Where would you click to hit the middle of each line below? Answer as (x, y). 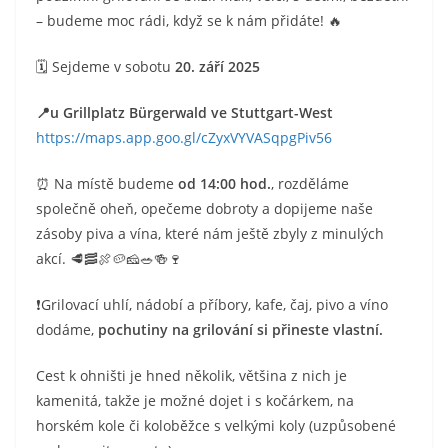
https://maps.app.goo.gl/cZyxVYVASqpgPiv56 (184, 137)
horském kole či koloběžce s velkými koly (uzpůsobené (216, 425)
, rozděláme (310, 183)
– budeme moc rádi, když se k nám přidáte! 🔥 (189, 20)
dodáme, (67, 329)
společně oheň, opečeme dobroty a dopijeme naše (204, 208)
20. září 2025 (217, 66)
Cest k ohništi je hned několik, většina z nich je (191, 375)
